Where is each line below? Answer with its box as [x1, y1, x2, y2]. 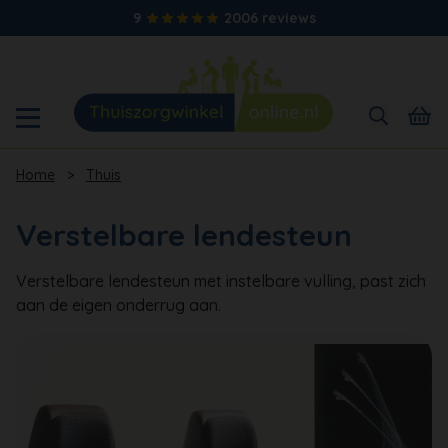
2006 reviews [223, 9, 316, 27]
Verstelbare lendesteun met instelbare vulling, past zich [16, 270, 426, 291]
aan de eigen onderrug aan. [16, 294, 221, 315]
